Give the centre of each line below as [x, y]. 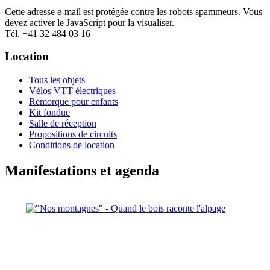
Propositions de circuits [73, 134]
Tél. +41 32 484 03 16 [48, 33]
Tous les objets [57, 80]
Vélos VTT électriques [72, 91]
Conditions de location [72, 145]
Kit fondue [49, 113]
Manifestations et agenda [82, 170]
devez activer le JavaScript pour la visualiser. [89, 22]
